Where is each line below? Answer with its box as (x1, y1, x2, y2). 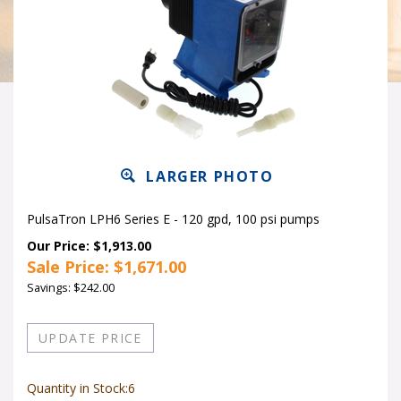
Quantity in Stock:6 (27, 373, 135, 390)
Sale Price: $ (27, 256, 124, 277)
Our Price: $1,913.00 (27, 237, 151, 254)
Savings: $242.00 (27, 280, 115, 295)
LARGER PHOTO (141, 166, 274, 186)
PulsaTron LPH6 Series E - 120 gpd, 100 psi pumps (27, 210, 320, 227)
